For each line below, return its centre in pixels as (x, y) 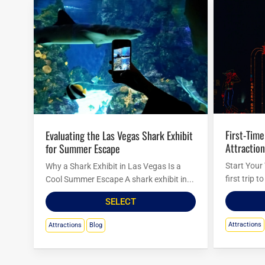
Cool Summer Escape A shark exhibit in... (120, 180)
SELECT (120, 202)
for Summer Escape (83, 149)
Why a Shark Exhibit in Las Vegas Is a (113, 167)
